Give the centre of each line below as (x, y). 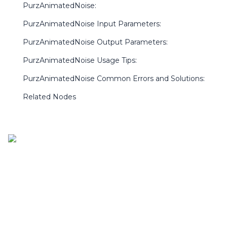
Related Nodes (49, 97)
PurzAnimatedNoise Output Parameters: (95, 42)
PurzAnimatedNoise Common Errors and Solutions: (114, 79)
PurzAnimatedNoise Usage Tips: (80, 60)
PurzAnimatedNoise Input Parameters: (92, 24)
